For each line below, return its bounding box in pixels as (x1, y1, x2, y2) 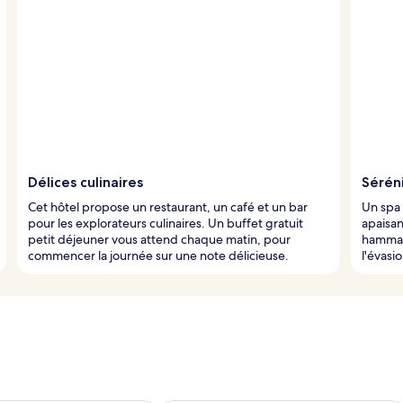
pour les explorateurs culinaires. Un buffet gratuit (28, 214, 303, 231)
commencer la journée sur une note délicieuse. (28, 246, 289, 264)
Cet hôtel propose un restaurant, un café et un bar (28, 198, 308, 215)
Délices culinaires (28, 173, 143, 191)
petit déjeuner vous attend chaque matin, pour (28, 230, 291, 247)
